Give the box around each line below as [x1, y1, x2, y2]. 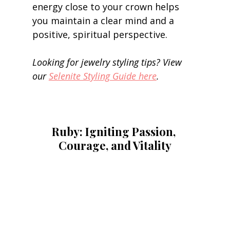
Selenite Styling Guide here [48, 69, 157, 82]
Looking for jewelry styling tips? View [32, 55, 184, 68]
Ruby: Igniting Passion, [51, 123, 178, 139]
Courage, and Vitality [58, 137, 171, 153]
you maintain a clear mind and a [32, 14, 177, 27]
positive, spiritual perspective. [32, 28, 170, 41]
